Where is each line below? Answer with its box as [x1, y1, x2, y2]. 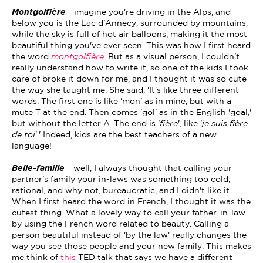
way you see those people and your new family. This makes [12, 243, 251, 251]
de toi [12, 131, 35, 140]
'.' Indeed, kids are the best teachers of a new [35, 131, 217, 139]
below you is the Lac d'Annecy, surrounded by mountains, [12, 20, 248, 28]
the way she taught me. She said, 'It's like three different [12, 87, 239, 95]
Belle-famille [12, 165, 65, 173]
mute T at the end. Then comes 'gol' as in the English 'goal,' [12, 109, 251, 117]
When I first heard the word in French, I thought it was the [12, 198, 251, 206]
